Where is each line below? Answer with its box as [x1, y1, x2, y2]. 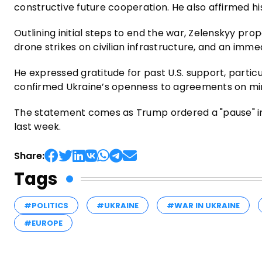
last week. [14, 119, 61, 133]
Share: [14, 149, 44, 163]
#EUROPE [24, 217, 63, 229]
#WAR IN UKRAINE [167, 199, 240, 211]
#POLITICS [24, 199, 68, 211]
